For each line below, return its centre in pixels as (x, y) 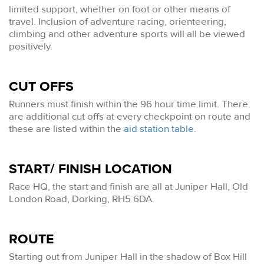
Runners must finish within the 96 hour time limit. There (128, 104)
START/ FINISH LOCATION (90, 169)
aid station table (159, 129)
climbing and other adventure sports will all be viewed (127, 34)
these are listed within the (66, 129)
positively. (32, 47)
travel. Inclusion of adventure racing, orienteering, (118, 22)
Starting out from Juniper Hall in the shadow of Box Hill (128, 256)
